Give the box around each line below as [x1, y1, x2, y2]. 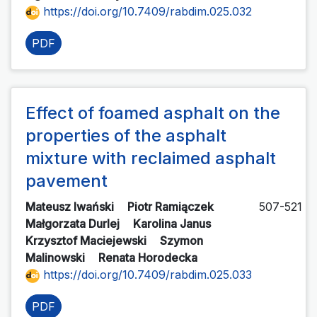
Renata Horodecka [98, 250, 200, 265]
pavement [25, 171, 108, 192]
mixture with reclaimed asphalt [25, 148, 276, 169]
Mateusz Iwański [25, 200, 117, 214]
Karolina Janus [133, 217, 214, 231]
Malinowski [25, 250, 88, 265]
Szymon [160, 234, 203, 248]
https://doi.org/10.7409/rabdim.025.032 [40, 4, 252, 19]
